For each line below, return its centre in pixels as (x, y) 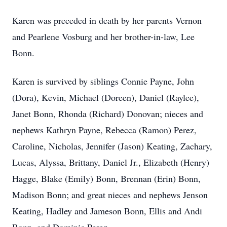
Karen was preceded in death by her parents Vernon (107, 20)
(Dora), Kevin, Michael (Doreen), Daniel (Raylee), (106, 97)
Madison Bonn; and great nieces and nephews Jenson (110, 195)
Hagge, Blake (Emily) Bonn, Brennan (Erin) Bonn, (106, 178)
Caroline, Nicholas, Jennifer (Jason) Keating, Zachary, (112, 146)
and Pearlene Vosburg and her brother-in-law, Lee (103, 36)
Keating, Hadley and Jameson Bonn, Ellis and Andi (107, 211)
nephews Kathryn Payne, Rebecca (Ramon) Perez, (104, 130)
